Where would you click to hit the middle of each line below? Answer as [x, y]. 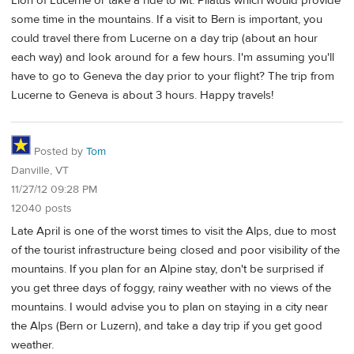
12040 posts [41, 209]
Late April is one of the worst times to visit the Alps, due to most [173, 231]
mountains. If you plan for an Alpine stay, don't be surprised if [167, 269]
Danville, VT [40, 171]
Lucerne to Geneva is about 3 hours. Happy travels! [142, 96]
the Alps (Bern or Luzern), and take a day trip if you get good [167, 326]
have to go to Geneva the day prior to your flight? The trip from [173, 77]
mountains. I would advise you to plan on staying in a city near [169, 307]
